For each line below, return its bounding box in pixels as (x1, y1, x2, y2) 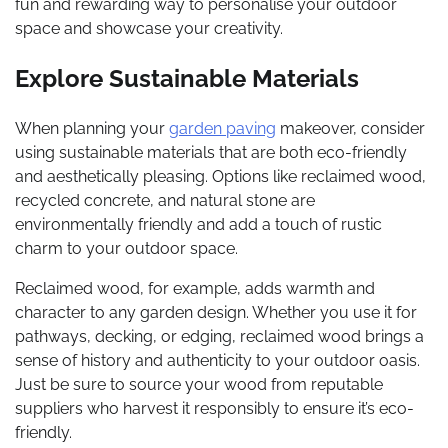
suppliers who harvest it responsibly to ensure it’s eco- (15, 398, 414, 418)
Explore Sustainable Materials (15, 64, 359, 93)
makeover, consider (276, 118, 425, 138)
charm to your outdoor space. (15, 238, 238, 258)
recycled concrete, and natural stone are (15, 190, 315, 210)
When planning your (15, 118, 169, 138)
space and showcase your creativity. (15, 19, 283, 39)
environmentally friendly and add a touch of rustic (15, 214, 382, 234)
